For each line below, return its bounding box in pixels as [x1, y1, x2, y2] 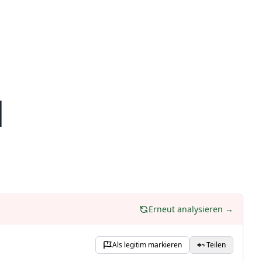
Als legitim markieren [112, 240, 182, 250]
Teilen [206, 240, 226, 250]
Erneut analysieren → [149, 204, 233, 215]
